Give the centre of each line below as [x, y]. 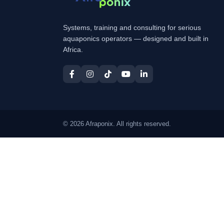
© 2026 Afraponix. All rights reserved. [117, 124]
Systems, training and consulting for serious [132, 28]
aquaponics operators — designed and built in [136, 39]
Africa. [73, 50]
